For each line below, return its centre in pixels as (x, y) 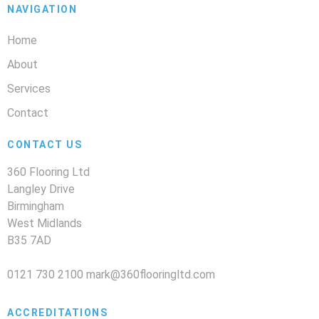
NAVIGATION (42, 10)
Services (29, 89)
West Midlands (45, 224)
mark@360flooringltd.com (151, 275)
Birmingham (36, 206)
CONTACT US (45, 145)
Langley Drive (41, 189)
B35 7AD (29, 241)
